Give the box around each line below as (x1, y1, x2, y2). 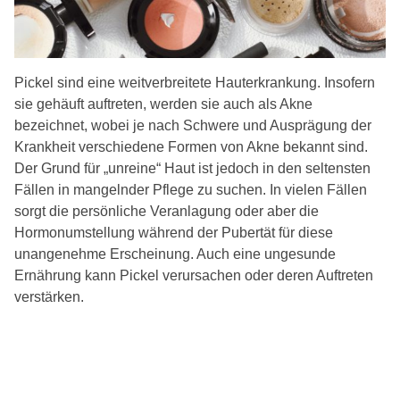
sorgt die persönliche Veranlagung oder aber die (14, 204, 319, 220)
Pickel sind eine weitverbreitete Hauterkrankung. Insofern (14, 75, 375, 91)
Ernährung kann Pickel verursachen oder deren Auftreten (14, 268, 373, 284)
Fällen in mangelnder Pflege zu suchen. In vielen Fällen (14, 182, 367, 198)
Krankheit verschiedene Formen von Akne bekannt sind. (14, 139, 368, 155)
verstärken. (14, 289, 84, 305)
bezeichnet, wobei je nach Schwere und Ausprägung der (14, 118, 371, 134)
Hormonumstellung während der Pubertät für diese (14, 225, 333, 241)
